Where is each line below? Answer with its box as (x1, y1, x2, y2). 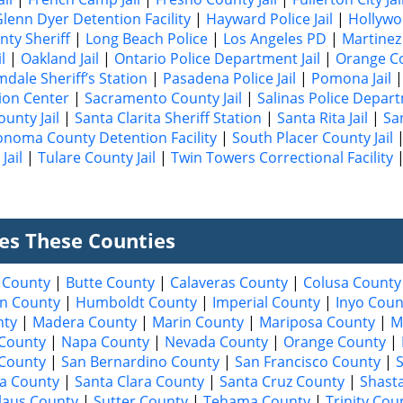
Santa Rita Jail (277, 107, 368, 128)
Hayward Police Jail (206, 8, 333, 29)
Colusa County (303, 272, 401, 292)
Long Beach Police (85, 28, 208, 49)
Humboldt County (76, 291, 197, 312)
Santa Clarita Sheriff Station (75, 107, 262, 128)
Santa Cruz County (219, 371, 345, 391)
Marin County (152, 311, 244, 332)
